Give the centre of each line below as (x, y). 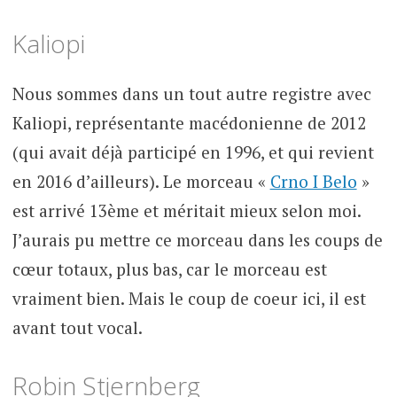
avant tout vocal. (77, 327)
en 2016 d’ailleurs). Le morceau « (141, 181)
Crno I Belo (313, 181)
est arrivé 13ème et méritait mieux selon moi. (186, 210)
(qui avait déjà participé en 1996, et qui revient (193, 152)
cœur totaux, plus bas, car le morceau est (169, 269)
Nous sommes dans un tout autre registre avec (191, 93)
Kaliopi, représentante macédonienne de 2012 (189, 122)
